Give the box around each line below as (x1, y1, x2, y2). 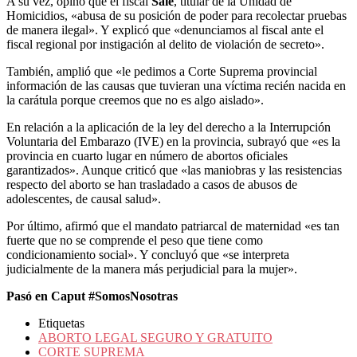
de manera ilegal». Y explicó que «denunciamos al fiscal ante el (6, 23, 324, 37)
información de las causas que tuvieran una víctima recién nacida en (6, 79, 346, 93)
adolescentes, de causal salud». (6, 192, 161, 206)
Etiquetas (38, 316, 84, 331)
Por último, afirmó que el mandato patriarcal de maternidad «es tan (6, 219, 339, 233)
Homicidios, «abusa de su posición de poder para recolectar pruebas (6, 9, 347, 23)
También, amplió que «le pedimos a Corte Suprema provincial (6, 65, 317, 79)
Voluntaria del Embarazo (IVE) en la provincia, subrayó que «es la (6, 135, 340, 149)
